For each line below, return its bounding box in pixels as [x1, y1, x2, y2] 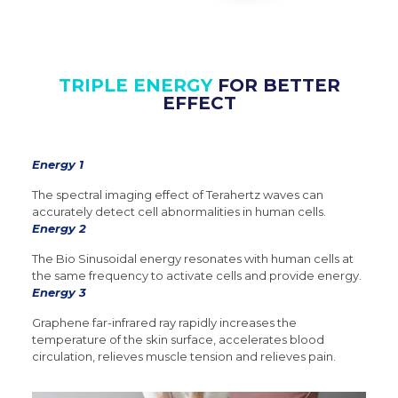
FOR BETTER [211, 75, 340, 97]
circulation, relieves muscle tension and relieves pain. [32, 349, 337, 364]
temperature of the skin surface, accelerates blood [32, 332, 325, 347]
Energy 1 [32, 157, 84, 172]
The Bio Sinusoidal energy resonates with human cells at [32, 251, 354, 267]
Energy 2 [32, 221, 87, 236]
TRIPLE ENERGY [58, 75, 212, 97]
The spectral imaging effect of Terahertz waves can [32, 187, 324, 203]
